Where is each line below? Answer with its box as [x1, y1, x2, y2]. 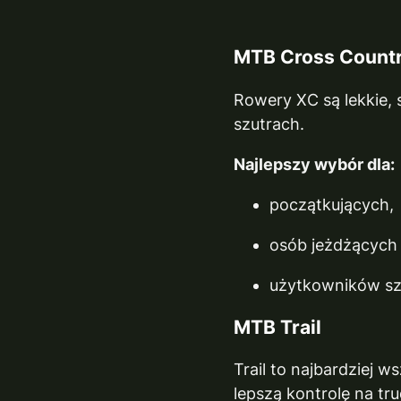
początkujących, [269, 194, 395, 214]
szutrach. [234, 114, 305, 133]
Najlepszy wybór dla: [234, 154, 396, 174]
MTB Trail [234, 315, 322, 338]
